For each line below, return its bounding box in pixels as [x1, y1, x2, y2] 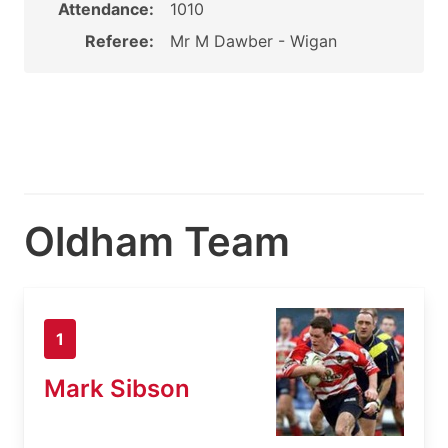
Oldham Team [24, 217, 290, 266]
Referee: [84, 31, 154, 51]
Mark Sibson [44, 373, 190, 403]
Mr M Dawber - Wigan [169, 31, 337, 51]
